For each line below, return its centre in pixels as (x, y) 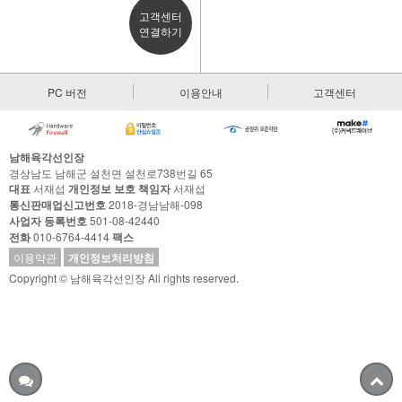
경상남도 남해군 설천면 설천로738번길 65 (111, 173)
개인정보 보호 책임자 (119, 189)
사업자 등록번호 (48, 221)
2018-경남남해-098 (154, 205)
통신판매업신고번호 (57, 205)
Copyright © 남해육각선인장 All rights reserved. (124, 278)
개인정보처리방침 (111, 258)
